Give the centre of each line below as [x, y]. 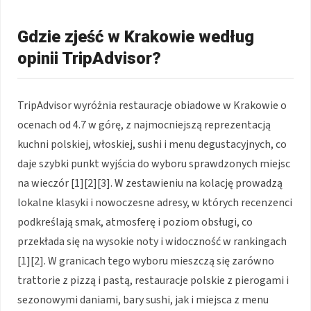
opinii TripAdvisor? [89, 58]
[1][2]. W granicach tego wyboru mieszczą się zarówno [146, 261]
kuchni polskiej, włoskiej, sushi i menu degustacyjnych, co [152, 144]
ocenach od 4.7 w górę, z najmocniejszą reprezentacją [144, 125]
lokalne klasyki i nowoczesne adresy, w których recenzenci [155, 202]
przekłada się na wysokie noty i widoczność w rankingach [152, 241]
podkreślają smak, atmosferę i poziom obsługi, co [135, 222]
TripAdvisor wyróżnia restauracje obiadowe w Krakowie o [152, 105]
